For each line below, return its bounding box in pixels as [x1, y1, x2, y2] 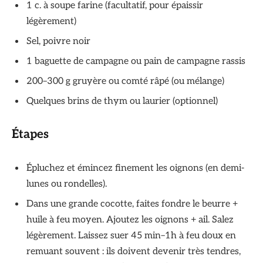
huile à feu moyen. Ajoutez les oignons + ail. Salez [26, 214, 234, 226]
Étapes [12, 127, 49, 142]
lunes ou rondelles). [26, 178, 112, 190]
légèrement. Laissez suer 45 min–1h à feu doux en [26, 230, 236, 242]
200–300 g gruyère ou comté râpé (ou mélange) [26, 75, 224, 87]
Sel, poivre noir [26, 35, 90, 47]
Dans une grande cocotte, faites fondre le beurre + [26, 198, 238, 210]
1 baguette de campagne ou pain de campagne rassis [26, 55, 245, 67]
